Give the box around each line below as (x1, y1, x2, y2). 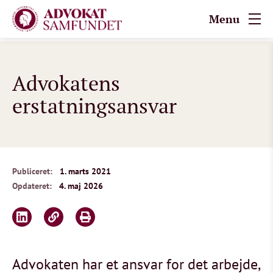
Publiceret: (12, 166, 52, 177)
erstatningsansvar (12, 92, 177, 119)
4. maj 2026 (59, 180, 103, 191)
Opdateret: (12, 180, 52, 191)
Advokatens (12, 69, 120, 97)
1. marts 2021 (60, 166, 111, 177)
